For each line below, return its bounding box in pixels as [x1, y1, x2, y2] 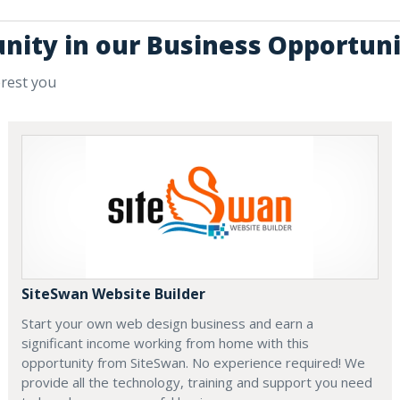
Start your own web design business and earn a [21, 314, 314, 333]
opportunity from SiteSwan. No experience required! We [21, 354, 366, 372]
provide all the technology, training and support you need [21, 373, 373, 392]
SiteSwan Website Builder [21, 284, 206, 304]
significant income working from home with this [21, 334, 310, 353]
